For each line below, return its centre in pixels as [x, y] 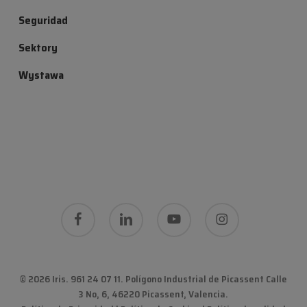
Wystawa [41, 75]
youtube [174, 210]
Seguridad [43, 21]
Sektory [38, 48]
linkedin [125, 210]
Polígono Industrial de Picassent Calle [206, 279]
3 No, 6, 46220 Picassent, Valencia [152, 294]
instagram [226, 210]
